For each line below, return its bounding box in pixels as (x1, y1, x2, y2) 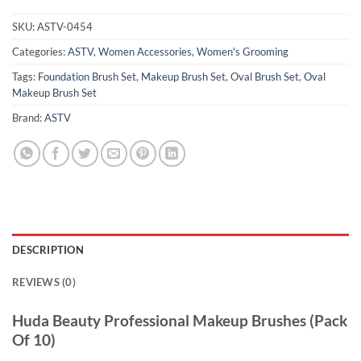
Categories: (12, 44, 68, 58)
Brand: (12, 110, 44, 124)
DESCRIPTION (12, 243, 84, 256)
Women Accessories (98, 44, 192, 58)
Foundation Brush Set (38, 69, 136, 83)
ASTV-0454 (37, 19, 93, 33)
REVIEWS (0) (12, 275, 76, 288)
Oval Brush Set (230, 69, 299, 83)
